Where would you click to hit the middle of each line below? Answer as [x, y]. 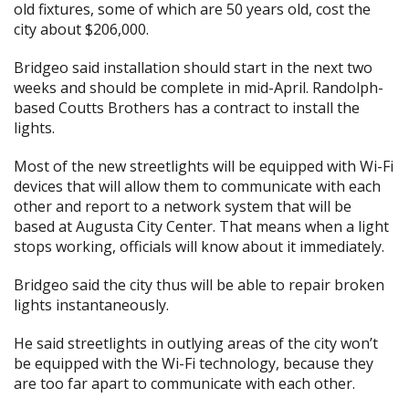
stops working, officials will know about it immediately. [199, 246]
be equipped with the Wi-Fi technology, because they [194, 363]
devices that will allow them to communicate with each [197, 186]
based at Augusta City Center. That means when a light [201, 226]
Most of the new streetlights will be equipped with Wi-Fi [204, 166]
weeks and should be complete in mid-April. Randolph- [199, 88]
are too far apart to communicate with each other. [184, 383]
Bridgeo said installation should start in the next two [193, 68]
